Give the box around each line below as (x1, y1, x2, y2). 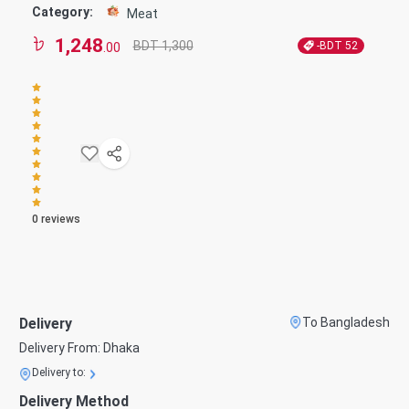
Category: (32, 5, 93, 19)
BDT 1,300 (132, 37, 194, 53)
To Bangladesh (302, 315, 390, 330)
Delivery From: (19, 340, 103, 355)
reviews (38, 212, 80, 225)
